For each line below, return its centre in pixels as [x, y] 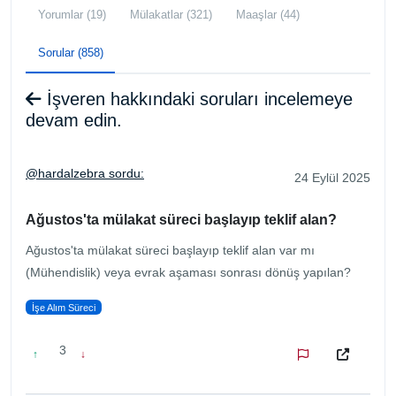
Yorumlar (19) [72, 14]
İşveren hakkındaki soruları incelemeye [197, 99]
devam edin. [74, 120]
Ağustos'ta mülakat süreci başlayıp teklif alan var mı [170, 250]
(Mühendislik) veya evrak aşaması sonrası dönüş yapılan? [188, 272]
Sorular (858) [70, 52]
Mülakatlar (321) [171, 14]
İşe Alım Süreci [63, 307]
